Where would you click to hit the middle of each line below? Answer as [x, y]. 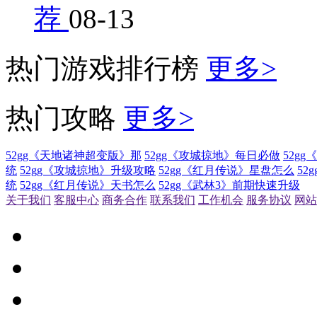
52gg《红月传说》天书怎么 [88, 185]
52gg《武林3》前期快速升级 [229, 185]
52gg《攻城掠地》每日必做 [212, 155]
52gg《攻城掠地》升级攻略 [88, 170]
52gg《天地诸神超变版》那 [74, 155]
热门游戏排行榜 [102, 68]
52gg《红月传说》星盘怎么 [226, 170]
